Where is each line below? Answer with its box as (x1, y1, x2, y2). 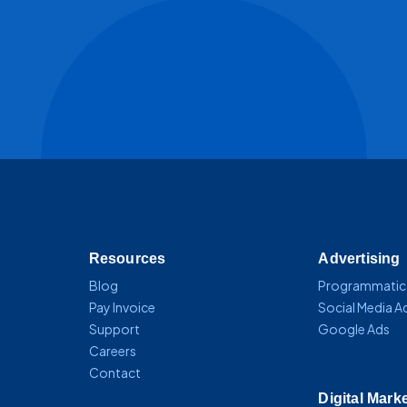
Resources (88, 250, 166, 266)
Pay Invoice (88, 298, 155, 315)
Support (88, 320, 140, 337)
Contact (88, 363, 141, 381)
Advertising (318, 250, 401, 266)
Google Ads (318, 320, 391, 337)
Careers (88, 342, 136, 359)
